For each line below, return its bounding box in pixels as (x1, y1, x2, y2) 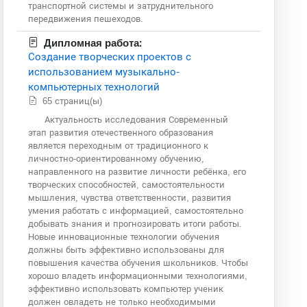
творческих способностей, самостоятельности (28, 179, 225, 190)
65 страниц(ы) (42, 95, 106, 106)
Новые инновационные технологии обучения (28, 231, 220, 242)
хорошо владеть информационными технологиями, (28, 270, 248, 281)
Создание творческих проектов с (28, 50, 192, 62)
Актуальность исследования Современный (45, 114, 229, 125)
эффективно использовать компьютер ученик (28, 283, 224, 294)
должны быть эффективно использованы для (28, 244, 225, 255)
